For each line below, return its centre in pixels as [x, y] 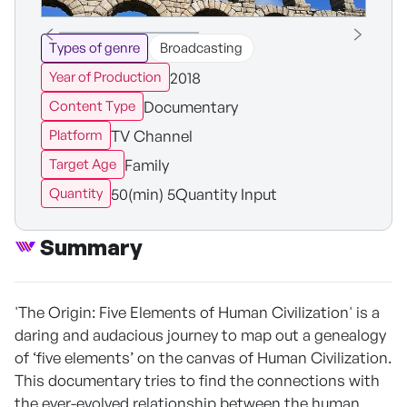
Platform [76, 135]
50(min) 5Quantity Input [194, 194]
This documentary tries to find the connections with [197, 381]
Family [147, 164]
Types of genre [94, 48]
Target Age [83, 164]
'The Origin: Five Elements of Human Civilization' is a [197, 313]
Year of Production [105, 77]
